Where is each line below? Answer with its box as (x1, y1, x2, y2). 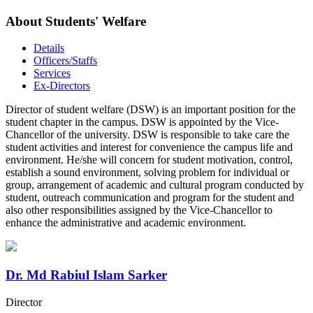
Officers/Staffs (34, 54, 97, 67)
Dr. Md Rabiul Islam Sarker (6, 268, 167, 283)
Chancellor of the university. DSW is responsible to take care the (6, 129, 289, 141)
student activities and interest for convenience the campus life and (6, 141, 293, 154)
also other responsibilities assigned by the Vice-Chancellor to (6, 204, 272, 217)
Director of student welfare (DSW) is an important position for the (6, 103, 296, 116)
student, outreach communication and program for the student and (6, 191, 294, 204)
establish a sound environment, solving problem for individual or (6, 166, 289, 179)
